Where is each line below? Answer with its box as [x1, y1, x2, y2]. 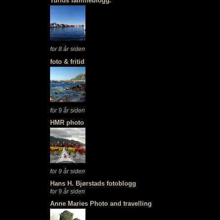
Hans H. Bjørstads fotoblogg [50, 179, 136, 187]
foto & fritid [50, 57, 84, 65]
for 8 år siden [50, 46, 85, 53]
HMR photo [50, 118, 84, 126]
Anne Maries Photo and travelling [50, 200, 152, 208]
